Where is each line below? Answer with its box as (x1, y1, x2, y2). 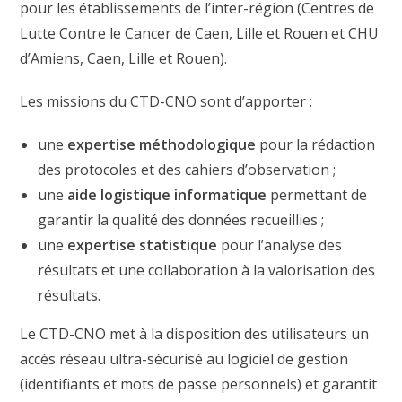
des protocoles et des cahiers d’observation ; (38, 160, 336, 180)
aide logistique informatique (67, 185, 267, 205)
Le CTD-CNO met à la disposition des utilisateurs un (20, 324, 370, 345)
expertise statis (67, 235, 180, 256)
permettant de (267, 185, 368, 205)
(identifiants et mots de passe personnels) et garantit (20, 374, 378, 395)
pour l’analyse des (217, 235, 343, 256)
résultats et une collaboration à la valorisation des (38, 260, 376, 281)
